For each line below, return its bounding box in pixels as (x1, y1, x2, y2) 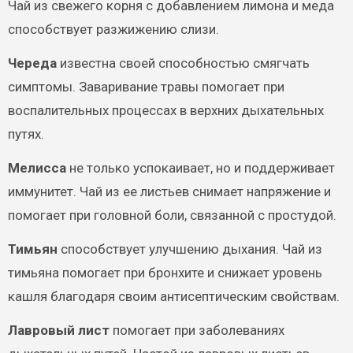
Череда (7, 54, 57, 71)
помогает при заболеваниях (109, 321, 284, 338)
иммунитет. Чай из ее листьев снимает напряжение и (7, 183, 331, 199)
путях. (7, 125, 44, 142)
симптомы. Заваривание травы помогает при (7, 78, 284, 95)
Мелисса (7, 159, 66, 176)
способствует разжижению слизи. (7, 20, 219, 37)
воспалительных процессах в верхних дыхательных (7, 102, 324, 118)
